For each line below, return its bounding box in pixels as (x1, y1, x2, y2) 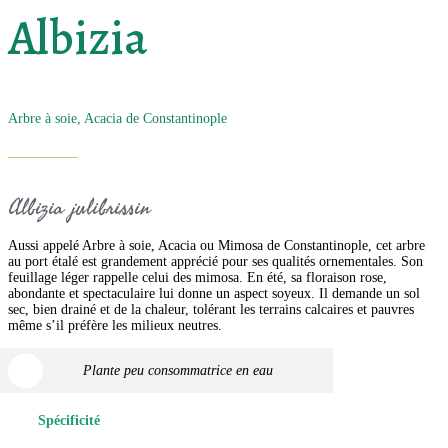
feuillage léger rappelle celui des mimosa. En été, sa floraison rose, (8, 270, 387, 286)
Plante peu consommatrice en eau (83, 362, 273, 378)
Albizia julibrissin (8, 193, 150, 224)
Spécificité (38, 413, 100, 429)
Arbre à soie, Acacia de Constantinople (8, 110, 227, 126)
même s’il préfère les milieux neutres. (8, 318, 222, 334)
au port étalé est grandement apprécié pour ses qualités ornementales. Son (8, 254, 423, 270)
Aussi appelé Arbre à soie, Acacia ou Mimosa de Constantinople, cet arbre (8, 238, 425, 254)
